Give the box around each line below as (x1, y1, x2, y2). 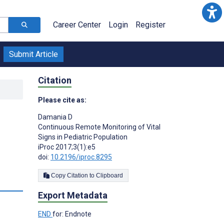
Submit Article (9, 49, 58, 59)
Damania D (38, 112, 72, 121)
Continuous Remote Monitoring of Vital (38, 122, 160, 131)
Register (135, 20, 165, 29)
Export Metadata (38, 189, 107, 200)
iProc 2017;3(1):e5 (38, 142, 95, 151)
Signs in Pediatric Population (38, 132, 127, 141)
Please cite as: (38, 95, 86, 104)
